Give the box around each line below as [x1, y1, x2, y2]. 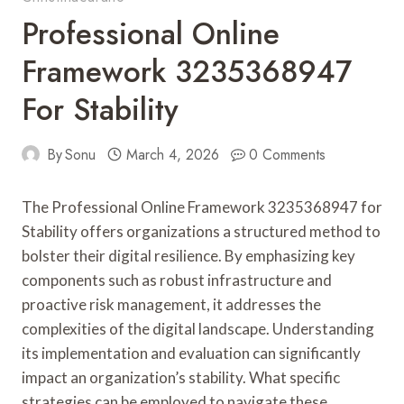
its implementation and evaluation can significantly [22, 343, 361, 363]
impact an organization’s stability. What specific [22, 367, 340, 387]
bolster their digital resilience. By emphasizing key [22, 245, 355, 265]
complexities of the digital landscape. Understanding [22, 318, 374, 338]
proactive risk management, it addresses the [22, 294, 321, 314]
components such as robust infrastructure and [22, 270, 332, 289]
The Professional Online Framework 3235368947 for [22, 197, 382, 216]
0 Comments [249, 143, 326, 165]
